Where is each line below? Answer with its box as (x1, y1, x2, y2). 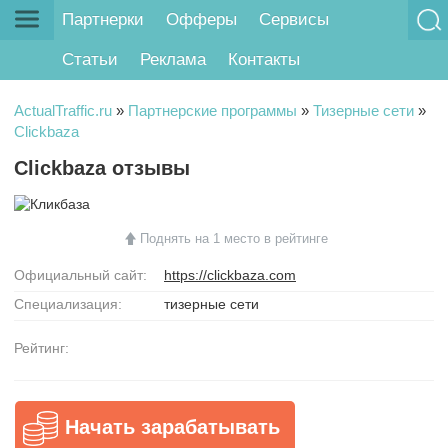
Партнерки (62, 10, 145, 30)
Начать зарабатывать (65, 415, 280, 438)
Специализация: (14, 295, 122, 312)
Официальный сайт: (14, 266, 147, 283)
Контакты (227, 50, 300, 70)
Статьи (62, 50, 119, 70)
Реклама (140, 50, 207, 70)
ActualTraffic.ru (14, 101, 112, 119)
